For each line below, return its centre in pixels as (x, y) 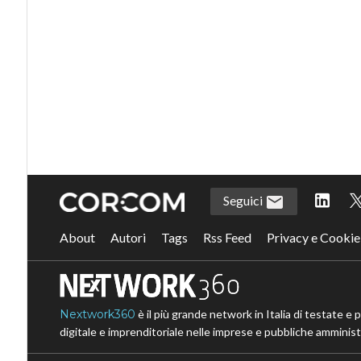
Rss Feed (227, 237)
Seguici (244, 200)
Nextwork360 (97, 314)
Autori (128, 237)
